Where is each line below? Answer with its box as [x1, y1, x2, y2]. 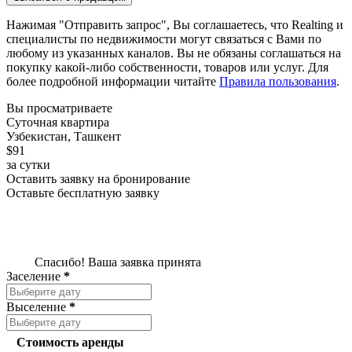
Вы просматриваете [6, 101, 112, 115]
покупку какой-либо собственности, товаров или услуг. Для [6, 60, 328, 75]
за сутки [6, 158, 50, 172]
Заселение [6, 269, 64, 284]
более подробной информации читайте [6, 75, 219, 89]
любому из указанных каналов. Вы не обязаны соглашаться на [6, 46, 341, 60]
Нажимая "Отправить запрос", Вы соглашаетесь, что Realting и [6, 18, 343, 32]
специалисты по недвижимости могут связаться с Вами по [6, 32, 321, 46]
